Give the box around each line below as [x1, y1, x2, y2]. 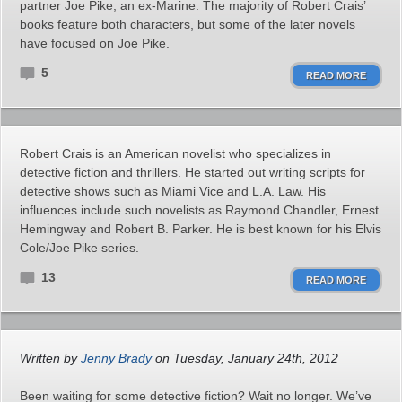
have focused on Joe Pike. [20, 36, 170, 50]
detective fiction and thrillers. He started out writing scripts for [20, 165, 365, 179]
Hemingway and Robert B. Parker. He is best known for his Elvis [20, 222, 381, 236]
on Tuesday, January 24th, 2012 [152, 351, 338, 365]
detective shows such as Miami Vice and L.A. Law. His [20, 184, 326, 198]
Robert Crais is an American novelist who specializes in [20, 146, 331, 161]
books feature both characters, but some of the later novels [20, 17, 355, 31]
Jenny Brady [81, 351, 152, 365]
